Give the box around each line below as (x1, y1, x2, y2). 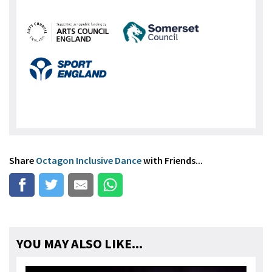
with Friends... (141, 154, 203, 167)
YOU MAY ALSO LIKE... (16, 234, 143, 252)
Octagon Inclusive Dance (36, 154, 141, 167)
